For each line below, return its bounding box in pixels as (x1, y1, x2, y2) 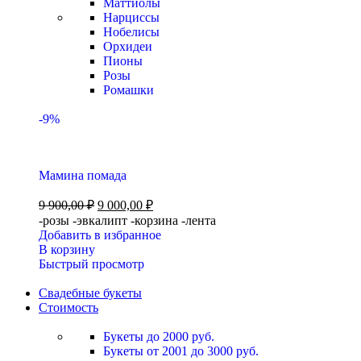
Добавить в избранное (39, 228, 161, 242)
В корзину (39, 243, 95, 256)
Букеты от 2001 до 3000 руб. (103, 344, 259, 358)
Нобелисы (103, 25, 160, 39)
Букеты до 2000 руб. (103, 330, 214, 343)
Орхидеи (103, 39, 152, 53)
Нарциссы (103, 10, 160, 24)
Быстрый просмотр (39, 257, 144, 271)
